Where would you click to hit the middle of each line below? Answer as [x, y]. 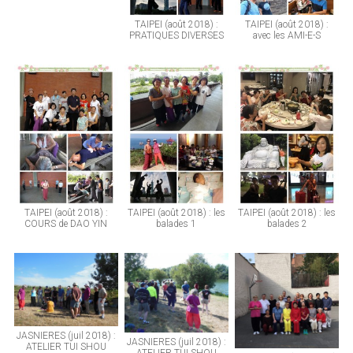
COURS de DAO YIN [66, 224]
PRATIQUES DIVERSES [176, 35]
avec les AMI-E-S [287, 35]
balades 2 [287, 224]
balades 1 [176, 224]
